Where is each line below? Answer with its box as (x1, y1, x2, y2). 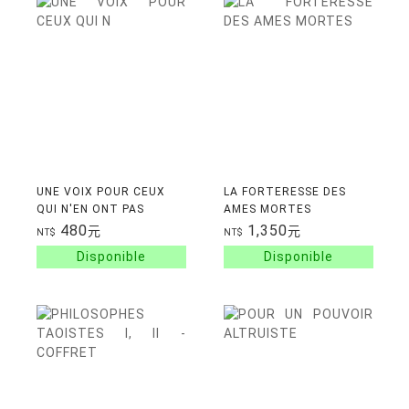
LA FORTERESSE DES (223, 185, 346, 198)
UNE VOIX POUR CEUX (36, 185, 165, 198)
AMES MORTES (223, 203, 311, 215)
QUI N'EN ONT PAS (36, 203, 144, 215)
